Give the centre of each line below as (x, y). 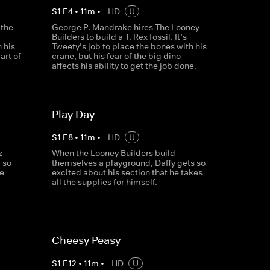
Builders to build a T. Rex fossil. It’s (119, 37)
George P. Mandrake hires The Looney (125, 27)
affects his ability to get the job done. (124, 66)
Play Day (73, 115)
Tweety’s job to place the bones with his (129, 46)
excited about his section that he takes (127, 172)
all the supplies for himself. (104, 182)
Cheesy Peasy (86, 240)
